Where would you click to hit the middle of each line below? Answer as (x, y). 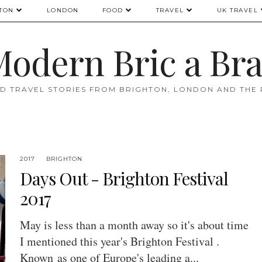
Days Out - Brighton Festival (124, 179)
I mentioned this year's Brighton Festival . (119, 242)
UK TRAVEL (237, 10)
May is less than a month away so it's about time (134, 225)
